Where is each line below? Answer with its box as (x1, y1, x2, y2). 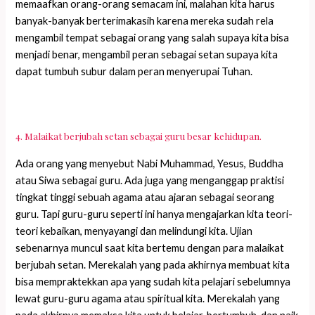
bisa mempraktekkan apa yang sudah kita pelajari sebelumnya (15, 275, 291, 288)
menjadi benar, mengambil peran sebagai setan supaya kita (15, 49, 278, 61)
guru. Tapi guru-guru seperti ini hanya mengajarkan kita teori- (15, 207, 293, 220)
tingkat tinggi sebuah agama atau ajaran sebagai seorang (15, 191, 275, 203)
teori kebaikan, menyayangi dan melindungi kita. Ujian (15, 224, 253, 237)
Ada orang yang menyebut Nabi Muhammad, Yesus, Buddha (15, 157, 284, 169)
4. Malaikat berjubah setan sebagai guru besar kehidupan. (15, 129, 262, 142)
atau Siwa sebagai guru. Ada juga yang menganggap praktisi (15, 174, 285, 186)
